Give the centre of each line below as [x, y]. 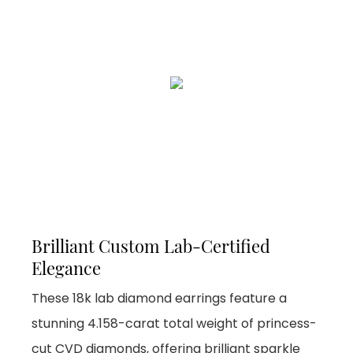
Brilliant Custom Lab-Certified [151, 245]
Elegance [68, 268]
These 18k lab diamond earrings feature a [159, 298]
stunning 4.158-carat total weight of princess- [174, 323]
